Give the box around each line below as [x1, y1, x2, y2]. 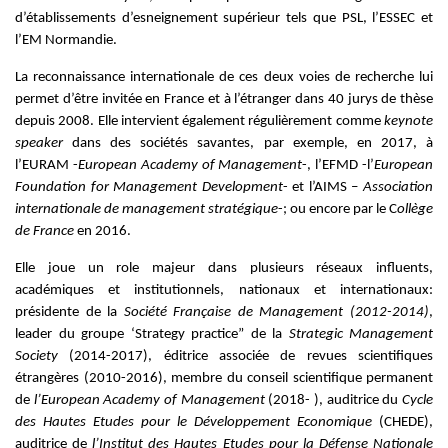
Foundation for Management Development [15, 180, 283, 195]
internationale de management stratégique [15, 202, 278, 217]
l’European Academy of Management [33, 393, 265, 408]
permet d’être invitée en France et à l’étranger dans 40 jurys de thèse [15, 92, 433, 107]
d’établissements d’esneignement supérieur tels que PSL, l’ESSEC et [15, 11, 433, 26]
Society [15, 349, 58, 364]
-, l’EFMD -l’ [302, 158, 375, 173]
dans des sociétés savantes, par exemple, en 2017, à [63, 136, 433, 151]
